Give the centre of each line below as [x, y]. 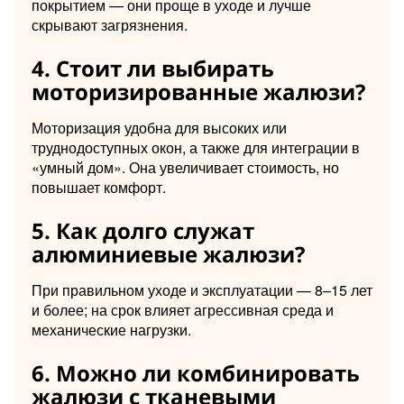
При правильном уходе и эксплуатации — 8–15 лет [202, 289]
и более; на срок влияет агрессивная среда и [183, 309]
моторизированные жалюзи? [198, 91]
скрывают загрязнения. [110, 24]
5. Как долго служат [143, 230]
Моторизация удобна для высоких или [159, 127]
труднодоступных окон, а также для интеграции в [196, 147]
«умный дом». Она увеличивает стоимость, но [185, 167]
